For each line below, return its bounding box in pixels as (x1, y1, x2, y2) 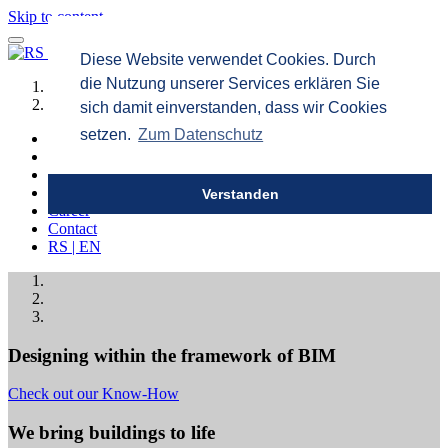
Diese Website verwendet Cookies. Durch (80, 51, 376, 68)
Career (48, 202, 90, 219)
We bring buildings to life (8, 422, 215, 444)
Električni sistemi (48, 96, 156, 113)
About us (48, 130, 106, 147)
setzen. (80, 126, 135, 144)
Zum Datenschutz (138, 126, 264, 144)
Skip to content (8, 8, 103, 25)
